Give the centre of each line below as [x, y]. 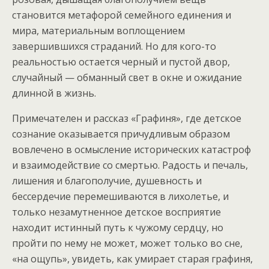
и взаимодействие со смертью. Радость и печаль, [130, 165]
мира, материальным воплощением [98, 30]
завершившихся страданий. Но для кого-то [114, 46]
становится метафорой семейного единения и [122, 15]
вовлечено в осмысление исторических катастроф [131, 149]
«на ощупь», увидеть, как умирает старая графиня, [132, 258]
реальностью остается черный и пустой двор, [121, 62]
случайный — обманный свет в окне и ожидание [127, 77]
